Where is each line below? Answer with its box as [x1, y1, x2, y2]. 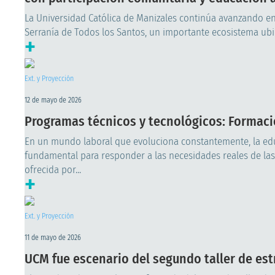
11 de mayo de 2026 [25, 233, 81, 242]
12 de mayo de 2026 [25, 96, 82, 105]
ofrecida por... [25, 163, 81, 177]
